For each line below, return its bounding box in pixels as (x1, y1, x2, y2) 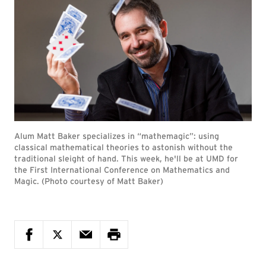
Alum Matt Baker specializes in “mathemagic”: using (14, 131, 219, 141)
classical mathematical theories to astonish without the (14, 142, 233, 152)
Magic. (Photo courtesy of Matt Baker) (14, 176, 163, 186)
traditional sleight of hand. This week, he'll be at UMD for (14, 154, 238, 163)
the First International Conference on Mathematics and (14, 165, 230, 175)
